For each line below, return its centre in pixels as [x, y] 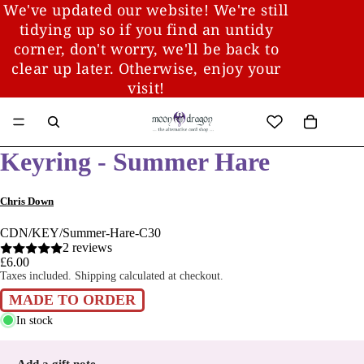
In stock [35, 320]
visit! [146, 88]
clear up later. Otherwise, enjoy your [146, 68]
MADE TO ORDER [72, 300]
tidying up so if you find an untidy [146, 29]
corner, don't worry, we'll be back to [146, 49]
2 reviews [87, 248]
